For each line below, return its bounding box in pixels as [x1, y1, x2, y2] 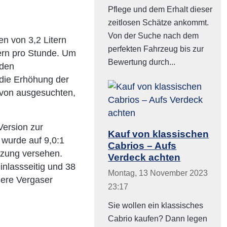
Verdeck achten [108, 152, 181, 163]
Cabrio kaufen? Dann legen [108, 214, 208, 223]
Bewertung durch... [108, 58, 176, 67]
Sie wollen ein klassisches [108, 201, 204, 210]
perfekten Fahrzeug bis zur [108, 45, 204, 54]
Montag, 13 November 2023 [108, 168, 208, 177]
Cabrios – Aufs [108, 140, 177, 152]
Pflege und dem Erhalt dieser [108, 5, 213, 14]
